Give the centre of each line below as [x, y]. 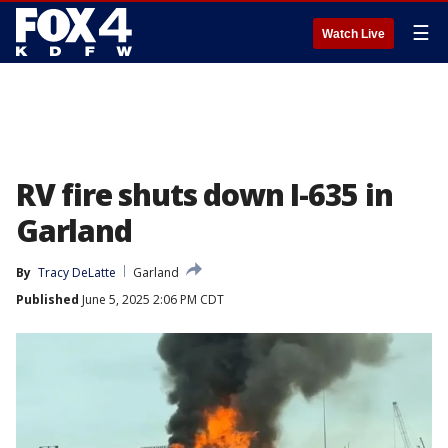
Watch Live [353, 34]
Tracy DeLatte [77, 272]
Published [47, 299]
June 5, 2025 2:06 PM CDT [151, 299]
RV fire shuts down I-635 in [204, 194]
